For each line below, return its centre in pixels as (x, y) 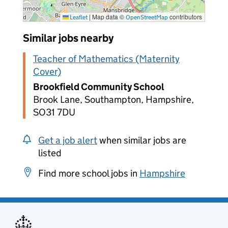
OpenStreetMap (147, 17)
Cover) (47, 72)
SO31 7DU (54, 112)
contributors (185, 17)
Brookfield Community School (99, 87)
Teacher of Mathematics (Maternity (106, 59)
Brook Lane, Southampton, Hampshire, (113, 99)
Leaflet (78, 17)
